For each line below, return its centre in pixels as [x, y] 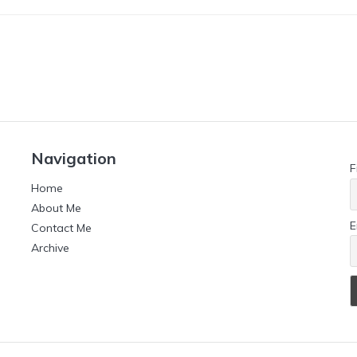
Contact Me [61, 228]
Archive [50, 248]
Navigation [73, 159]
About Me [56, 208]
